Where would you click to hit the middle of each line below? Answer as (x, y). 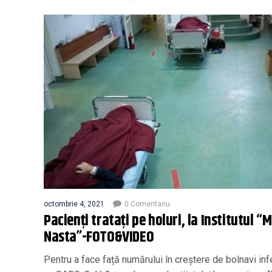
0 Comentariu (147, 204)
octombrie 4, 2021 (74, 204)
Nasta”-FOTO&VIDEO (99, 237)
